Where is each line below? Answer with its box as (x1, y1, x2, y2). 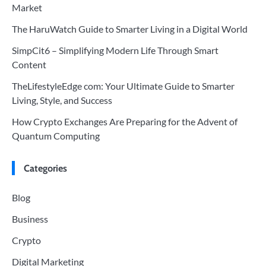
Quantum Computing (12, 129, 100, 141)
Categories (24, 161, 67, 174)
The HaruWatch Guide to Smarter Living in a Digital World (12, 23, 248, 34)
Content (12, 58, 46, 70)
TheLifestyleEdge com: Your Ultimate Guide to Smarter (12, 80, 235, 91)
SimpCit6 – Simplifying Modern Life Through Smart (12, 44, 218, 56)
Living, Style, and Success (12, 94, 112, 106)
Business (12, 213, 48, 224)
